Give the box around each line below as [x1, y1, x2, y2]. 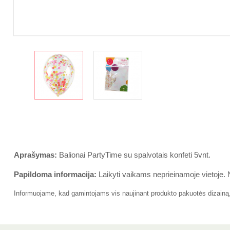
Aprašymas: [14, 150, 57, 159]
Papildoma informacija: [14, 170, 97, 179]
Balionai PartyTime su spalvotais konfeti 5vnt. [57, 150, 210, 159]
